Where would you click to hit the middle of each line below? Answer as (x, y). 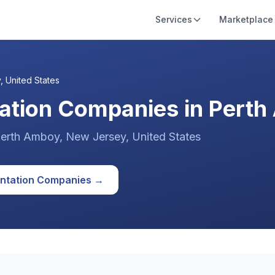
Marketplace (246, 19)
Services (174, 19)
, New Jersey (93, 137)
